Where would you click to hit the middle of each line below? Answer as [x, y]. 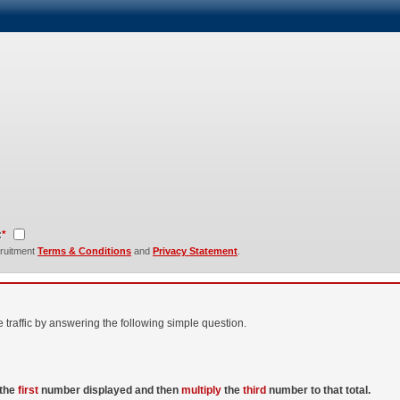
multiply [201, 390]
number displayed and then [110, 390]
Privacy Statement [195, 251]
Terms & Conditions [84, 251]
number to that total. [318, 390]
